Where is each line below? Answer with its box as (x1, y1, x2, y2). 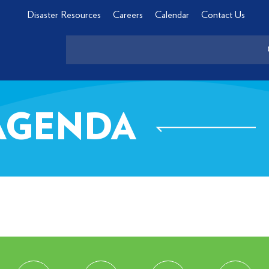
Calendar (154, 10, 189, 20)
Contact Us (201, 10, 245, 20)
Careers (112, 10, 143, 20)
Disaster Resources (27, 10, 101, 20)
